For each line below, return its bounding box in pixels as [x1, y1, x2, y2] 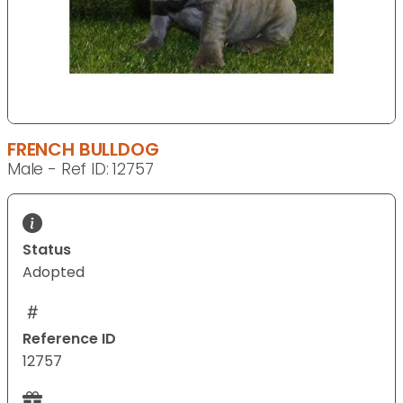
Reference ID [22, 328, 116, 350]
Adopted [22, 262, 85, 283]
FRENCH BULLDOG [7, 137, 159, 163]
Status [22, 239, 71, 261]
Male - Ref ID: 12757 [7, 158, 154, 181]
